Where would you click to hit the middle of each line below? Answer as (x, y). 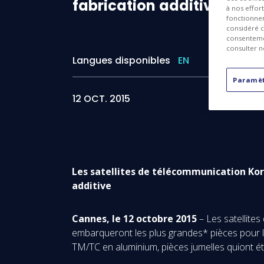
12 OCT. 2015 (101, 99)
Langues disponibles (121, 60)
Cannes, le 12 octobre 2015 (134, 219)
